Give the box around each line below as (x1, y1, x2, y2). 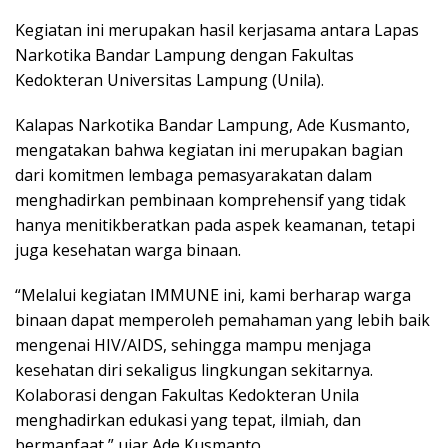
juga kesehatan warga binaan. (15, 239, 241, 262)
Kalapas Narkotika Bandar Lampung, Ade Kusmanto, (15, 114, 410, 137)
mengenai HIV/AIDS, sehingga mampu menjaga (15, 334, 371, 357)
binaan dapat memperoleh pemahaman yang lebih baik (15, 309, 430, 332)
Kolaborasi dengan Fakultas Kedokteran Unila (15, 384, 359, 407)
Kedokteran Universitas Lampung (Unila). (15, 69, 324, 92)
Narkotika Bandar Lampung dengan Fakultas (15, 44, 354, 67)
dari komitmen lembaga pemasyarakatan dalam (15, 164, 372, 187)
